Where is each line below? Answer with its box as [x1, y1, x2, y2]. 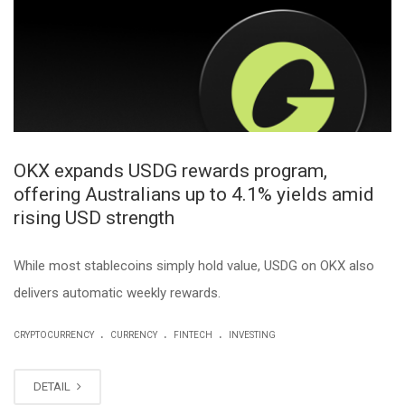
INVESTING [229, 329, 276, 340]
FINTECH [174, 329, 212, 340]
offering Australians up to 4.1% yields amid [14, 183, 374, 205]
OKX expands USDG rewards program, [14, 159, 327, 182]
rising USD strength [14, 206, 174, 229]
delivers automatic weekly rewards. [14, 284, 221, 301]
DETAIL [33, 379, 73, 393]
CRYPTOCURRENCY [14, 329, 94, 340]
